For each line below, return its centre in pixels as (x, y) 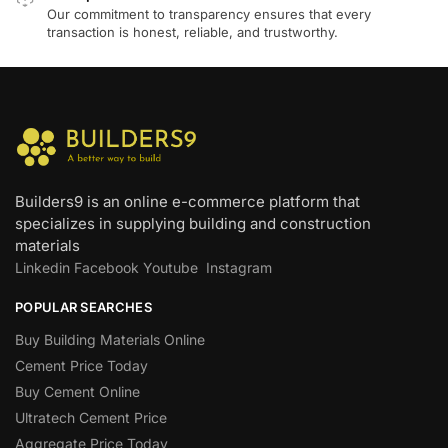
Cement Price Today (81, 366)
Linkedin (42, 267)
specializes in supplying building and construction (193, 223)
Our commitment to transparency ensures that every (209, 14)
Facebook (106, 267)
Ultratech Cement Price (91, 418)
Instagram (239, 267)
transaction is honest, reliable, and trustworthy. (192, 32)
